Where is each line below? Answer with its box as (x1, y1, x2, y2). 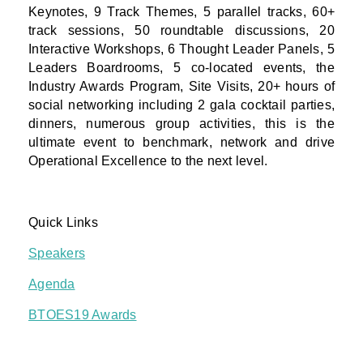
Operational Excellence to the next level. (28, 154, 268, 169)
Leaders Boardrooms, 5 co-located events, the (28, 61, 335, 75)
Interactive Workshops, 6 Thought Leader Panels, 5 (28, 42, 335, 57)
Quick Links (28, 216, 98, 230)
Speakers (28, 246, 85, 261)
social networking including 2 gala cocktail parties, (28, 98, 335, 113)
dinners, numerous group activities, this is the (28, 117, 335, 131)
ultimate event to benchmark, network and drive (28, 135, 335, 150)
